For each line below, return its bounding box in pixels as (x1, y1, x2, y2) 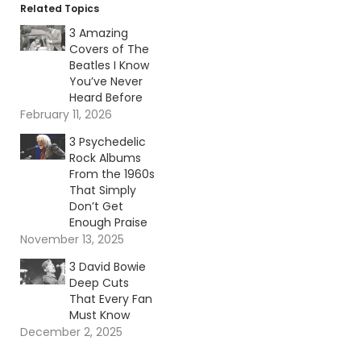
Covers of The (68, 41, 149, 58)
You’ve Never (68, 73, 143, 90)
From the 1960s (68, 166, 155, 183)
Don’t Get (68, 198, 123, 215)
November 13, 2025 (20, 231, 124, 248)
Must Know (68, 307, 130, 324)
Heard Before (68, 89, 143, 106)
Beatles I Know (68, 57, 149, 74)
